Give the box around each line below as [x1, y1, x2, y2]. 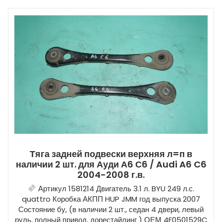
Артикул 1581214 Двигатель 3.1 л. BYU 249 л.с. [36, 183, 195, 194]
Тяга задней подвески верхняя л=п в [30, 147, 192, 160]
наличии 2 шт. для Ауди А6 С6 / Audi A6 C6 [15, 158, 207, 170]
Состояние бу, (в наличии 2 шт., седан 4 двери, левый [18, 204, 204, 215]
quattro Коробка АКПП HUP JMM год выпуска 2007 [22, 193, 200, 204]
